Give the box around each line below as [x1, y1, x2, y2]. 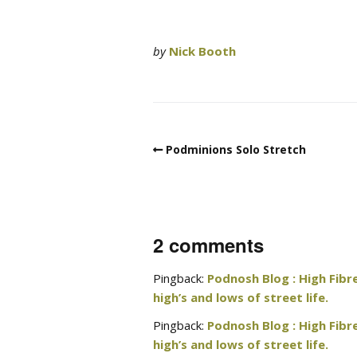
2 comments [153, 230, 264, 258]
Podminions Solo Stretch [166, 141, 306, 157]
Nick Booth [169, 42, 236, 59]
